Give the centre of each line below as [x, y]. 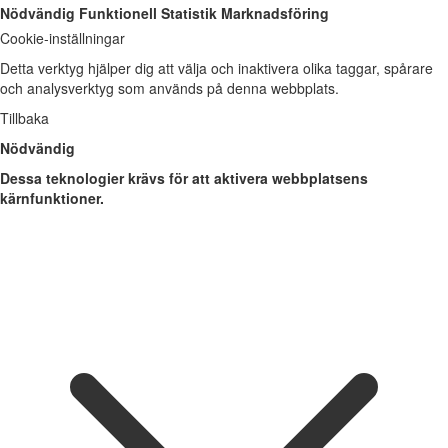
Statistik [189, 13]
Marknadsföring [275, 13]
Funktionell [118, 13]
